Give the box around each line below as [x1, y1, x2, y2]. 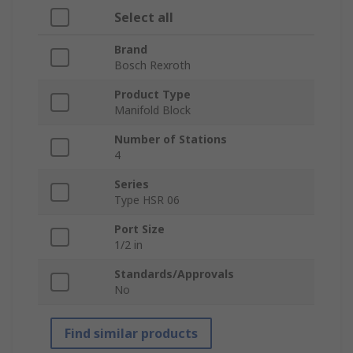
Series [114, 176, 149, 192]
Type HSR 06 [114, 192, 180, 208]
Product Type [114, 87, 191, 102]
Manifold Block [114, 102, 191, 118]
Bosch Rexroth [114, 58, 191, 73]
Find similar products [65, 325, 198, 343]
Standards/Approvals [114, 266, 234, 282]
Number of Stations [114, 132, 227, 147]
